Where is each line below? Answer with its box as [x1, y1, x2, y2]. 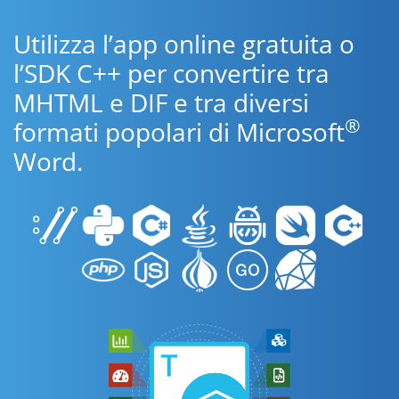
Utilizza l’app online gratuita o [13, 27, 354, 61]
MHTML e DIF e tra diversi [13, 85, 309, 119]
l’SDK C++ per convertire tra [13, 56, 330, 90]
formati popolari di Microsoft [13, 115, 345, 149]
